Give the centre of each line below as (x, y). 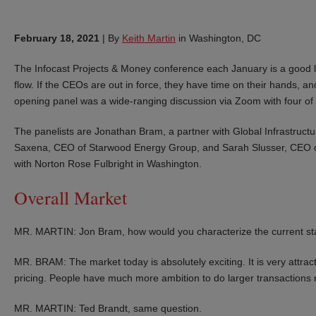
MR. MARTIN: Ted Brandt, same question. (108, 308)
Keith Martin (149, 38)
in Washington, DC (218, 38)
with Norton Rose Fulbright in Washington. (108, 163)
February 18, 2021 (57, 38)
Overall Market (71, 197)
